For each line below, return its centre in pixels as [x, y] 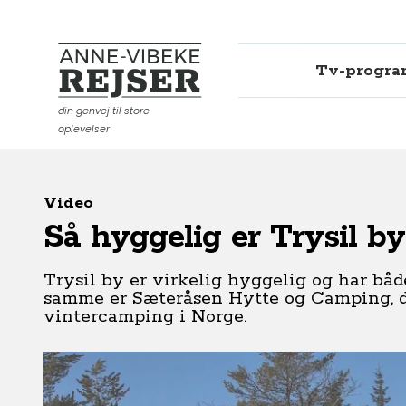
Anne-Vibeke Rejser [127, 98]
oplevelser [84, 129]
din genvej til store [104, 111]
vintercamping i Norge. [145, 317]
